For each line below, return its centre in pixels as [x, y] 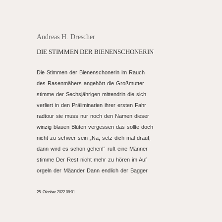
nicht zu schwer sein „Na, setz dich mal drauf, [94, 138]
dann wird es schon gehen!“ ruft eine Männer [92, 149]
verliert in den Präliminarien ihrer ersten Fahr [91, 105]
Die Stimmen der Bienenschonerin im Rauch [91, 72]
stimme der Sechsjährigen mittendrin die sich [91, 94]
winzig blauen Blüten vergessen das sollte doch [95, 127]
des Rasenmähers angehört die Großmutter [90, 83]
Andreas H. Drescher [66, 37]
